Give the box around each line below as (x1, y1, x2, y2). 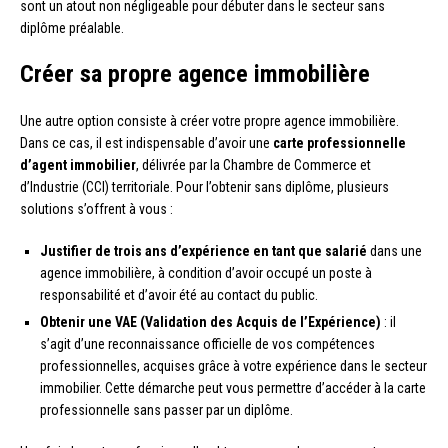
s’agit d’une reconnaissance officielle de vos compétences (40, 335, 375, 352)
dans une (367, 242, 422, 259)
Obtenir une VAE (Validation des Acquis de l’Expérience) (40, 313, 381, 330)
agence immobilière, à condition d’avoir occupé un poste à (40, 264, 372, 281)
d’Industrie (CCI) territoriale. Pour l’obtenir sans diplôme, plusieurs (20, 178, 389, 195)
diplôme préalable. (20, 19, 124, 36)
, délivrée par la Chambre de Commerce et (136, 156, 371, 173)
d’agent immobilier (20, 156, 136, 173)
